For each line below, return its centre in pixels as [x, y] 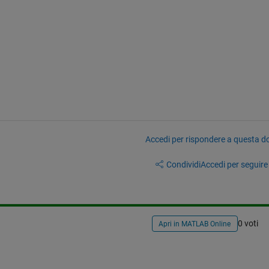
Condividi [183, 164]
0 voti [248, 224]
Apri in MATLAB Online [195, 224]
